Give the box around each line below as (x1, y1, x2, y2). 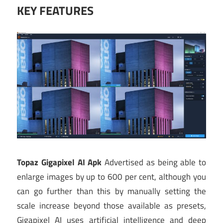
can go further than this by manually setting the (17, 185, 206, 198)
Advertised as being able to (102, 156, 206, 169)
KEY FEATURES (17, 1, 94, 20)
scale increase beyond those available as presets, (17, 199, 206, 213)
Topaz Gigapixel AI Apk (17, 156, 102, 169)
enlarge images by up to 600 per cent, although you (17, 170, 206, 184)
